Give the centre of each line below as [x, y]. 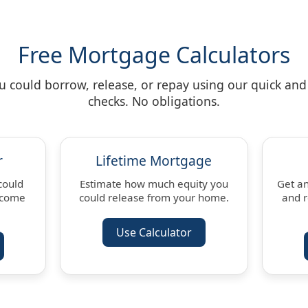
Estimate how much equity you [154, 183]
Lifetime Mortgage [154, 160]
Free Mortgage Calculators [154, 54]
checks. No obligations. [154, 101]
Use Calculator [154, 232]
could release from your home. [154, 197]
